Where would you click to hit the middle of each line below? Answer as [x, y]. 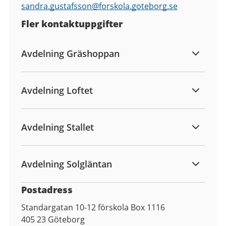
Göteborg [66, 219]
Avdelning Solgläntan [67, 164]
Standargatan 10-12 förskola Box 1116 [93, 207]
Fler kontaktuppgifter [72, 23]
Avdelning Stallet [58, 127]
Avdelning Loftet [57, 90]
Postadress [47, 189]
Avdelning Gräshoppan [70, 53]
